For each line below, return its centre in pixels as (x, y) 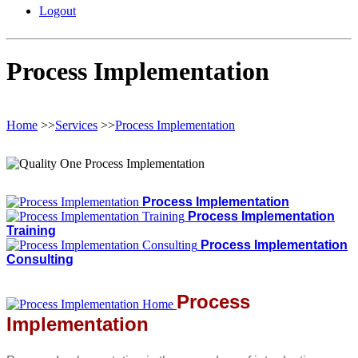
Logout (58, 11)
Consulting (40, 259)
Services (76, 125)
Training (31, 230)
